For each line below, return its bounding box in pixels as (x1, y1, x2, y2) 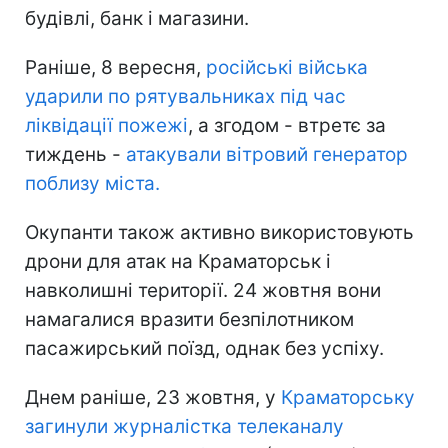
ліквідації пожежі (25, 114, 188, 138)
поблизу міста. (25, 172, 160, 196)
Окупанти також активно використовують (25, 221, 414, 245)
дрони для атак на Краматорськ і (25, 250, 331, 274)
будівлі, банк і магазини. (25, 7, 249, 31)
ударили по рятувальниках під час (25, 85, 346, 109)
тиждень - (25, 143, 126, 167)
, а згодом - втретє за (188, 114, 386, 138)
